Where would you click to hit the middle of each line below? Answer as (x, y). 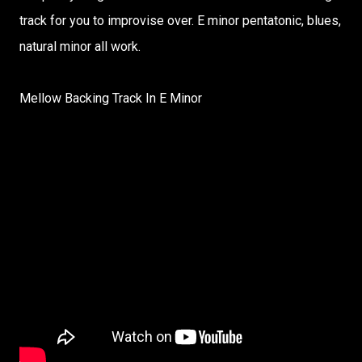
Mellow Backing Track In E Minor (111, 98)
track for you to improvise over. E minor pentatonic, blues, (180, 21)
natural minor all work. (80, 46)
